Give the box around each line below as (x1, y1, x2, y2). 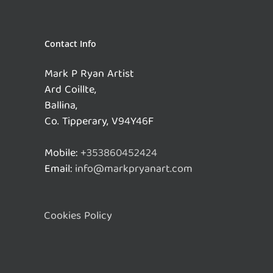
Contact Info (44, 37, 96, 49)
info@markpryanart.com (75, 160, 193, 179)
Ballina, (44, 96, 77, 116)
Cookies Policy (44, 207, 112, 226)
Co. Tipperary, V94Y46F (44, 112, 154, 132)
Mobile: (44, 144, 80, 163)
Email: (44, 160, 75, 179)
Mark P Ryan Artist (44, 65, 134, 84)
